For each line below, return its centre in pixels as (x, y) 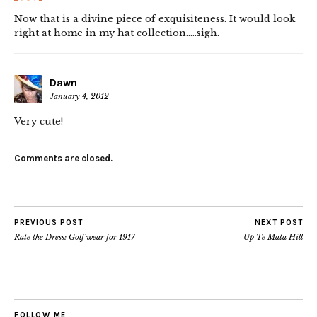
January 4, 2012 (79, 97)
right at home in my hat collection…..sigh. (117, 33)
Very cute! (39, 122)
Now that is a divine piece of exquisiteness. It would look (155, 19)
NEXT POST (279, 223)
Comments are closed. (63, 158)
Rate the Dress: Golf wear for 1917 (75, 237)
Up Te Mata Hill (273, 237)
